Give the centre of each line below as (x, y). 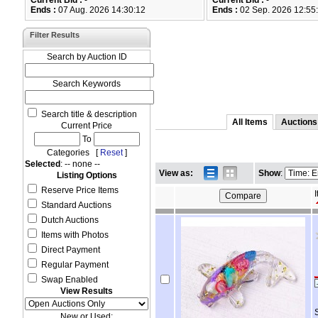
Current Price (87, 126)
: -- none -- (80, 164)
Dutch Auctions (69, 220)
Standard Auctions (75, 205)
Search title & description (88, 114)
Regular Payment (74, 265)
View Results (87, 291)
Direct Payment (70, 250)
